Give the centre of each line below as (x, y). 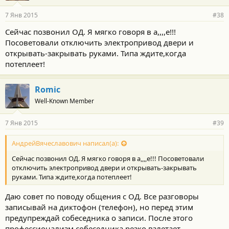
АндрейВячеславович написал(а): (65, 143)
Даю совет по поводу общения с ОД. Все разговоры (102, 196)
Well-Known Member (64, 101)
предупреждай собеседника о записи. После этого (99, 217)
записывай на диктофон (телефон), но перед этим (99, 207)
